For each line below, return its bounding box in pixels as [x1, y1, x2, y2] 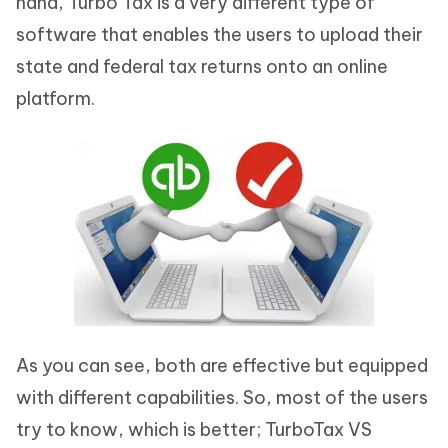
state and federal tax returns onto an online [16, 55, 388, 78]
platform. [16, 87, 95, 110]
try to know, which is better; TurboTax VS [16, 418, 372, 441]
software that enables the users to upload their [16, 23, 423, 46]
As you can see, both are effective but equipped [16, 354, 428, 377]
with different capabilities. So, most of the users [16, 386, 428, 409]
